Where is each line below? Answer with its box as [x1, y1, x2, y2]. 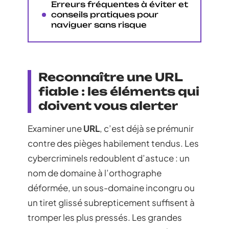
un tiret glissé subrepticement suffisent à [28, 197, 195, 208]
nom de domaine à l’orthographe [28, 167, 162, 178]
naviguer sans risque [51, 19, 147, 30]
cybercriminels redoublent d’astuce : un [28, 152, 190, 164]
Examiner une [28, 123, 83, 134]
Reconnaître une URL [38, 70, 183, 84]
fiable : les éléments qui [38, 84, 199, 98]
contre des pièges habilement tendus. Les [28, 138, 199, 149]
